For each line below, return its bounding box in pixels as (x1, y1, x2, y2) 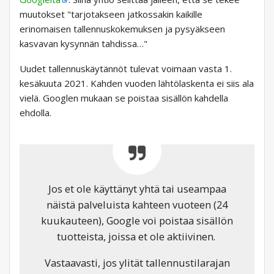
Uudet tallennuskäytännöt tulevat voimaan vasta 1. (20, 62, 232, 75)
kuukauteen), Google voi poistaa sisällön (41, 213, 233, 228)
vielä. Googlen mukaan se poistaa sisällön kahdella (20, 92, 228, 105)
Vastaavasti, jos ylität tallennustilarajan (44, 256, 230, 270)
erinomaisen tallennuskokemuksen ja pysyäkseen (20, 23, 225, 35)
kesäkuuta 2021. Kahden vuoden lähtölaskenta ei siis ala (20, 77, 254, 90)
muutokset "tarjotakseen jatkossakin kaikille (20, 8, 202, 21)
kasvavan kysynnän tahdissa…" (20, 37, 147, 50)
